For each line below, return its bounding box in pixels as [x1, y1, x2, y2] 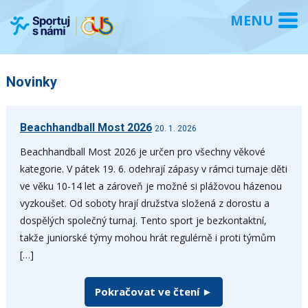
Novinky [5, 73, 57, 90]
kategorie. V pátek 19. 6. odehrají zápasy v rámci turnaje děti [19, 162, 287, 175]
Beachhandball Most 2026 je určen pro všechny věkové [19, 144, 265, 158]
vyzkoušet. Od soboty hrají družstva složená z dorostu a [19, 196, 269, 210]
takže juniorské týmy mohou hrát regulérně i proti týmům [19, 230, 276, 244]
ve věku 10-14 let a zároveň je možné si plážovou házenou [19, 179, 282, 192]
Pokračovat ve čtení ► [95, 284, 213, 298]
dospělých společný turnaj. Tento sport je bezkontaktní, [19, 213, 267, 227]
